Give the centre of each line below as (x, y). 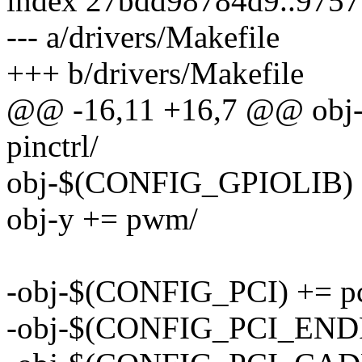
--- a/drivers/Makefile (143, 37)
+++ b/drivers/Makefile (155, 74)
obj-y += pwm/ (102, 219)
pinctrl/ (53, 146)
